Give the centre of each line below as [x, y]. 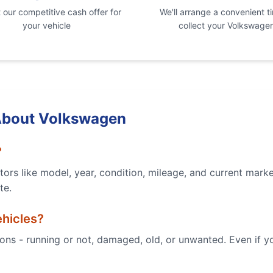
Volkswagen [82, 119]
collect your [203, 25]
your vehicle [46, 25]
